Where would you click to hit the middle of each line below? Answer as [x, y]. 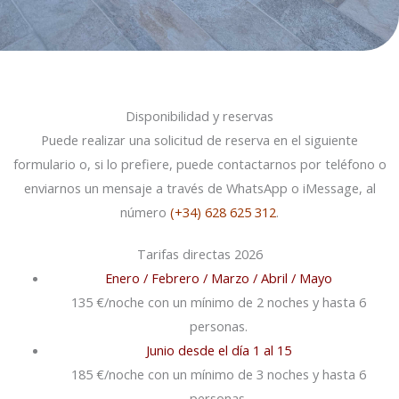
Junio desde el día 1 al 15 [219, 350]
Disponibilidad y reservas [199, 116]
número [145, 212]
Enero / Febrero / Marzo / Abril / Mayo [219, 278]
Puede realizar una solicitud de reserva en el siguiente [199, 140]
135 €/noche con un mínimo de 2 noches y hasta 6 [219, 302]
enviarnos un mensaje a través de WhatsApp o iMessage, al [199, 188]
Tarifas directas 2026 [199, 254]
